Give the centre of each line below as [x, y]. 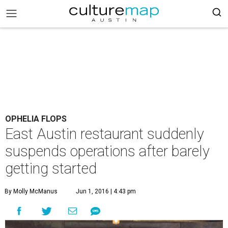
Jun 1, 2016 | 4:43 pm [106, 191]
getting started [51, 168]
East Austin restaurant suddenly [105, 134]
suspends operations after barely [107, 151]
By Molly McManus [31, 191]
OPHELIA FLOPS [36, 119]
